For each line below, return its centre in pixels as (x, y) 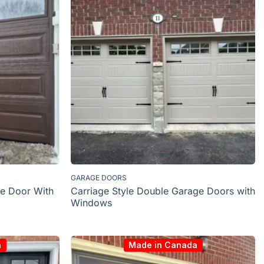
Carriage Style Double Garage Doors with (163, 191)
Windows (92, 202)
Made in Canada (163, 245)
